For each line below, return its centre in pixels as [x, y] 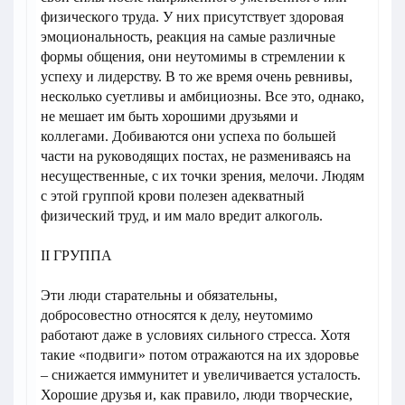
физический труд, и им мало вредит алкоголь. [182, 216]
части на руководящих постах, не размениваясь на [196, 156]
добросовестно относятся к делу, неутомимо [177, 316]
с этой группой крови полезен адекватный [173, 196]
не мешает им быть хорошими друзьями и [170, 117]
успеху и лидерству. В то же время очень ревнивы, [197, 77]
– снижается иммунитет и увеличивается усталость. [201, 375]
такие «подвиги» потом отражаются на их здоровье [200, 355]
